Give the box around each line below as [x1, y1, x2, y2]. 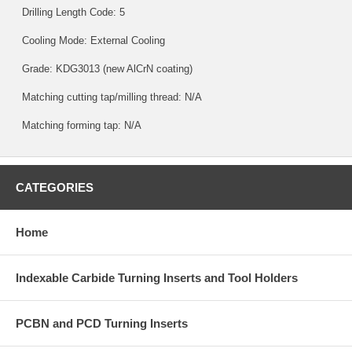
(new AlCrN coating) [100, 62, 192, 75]
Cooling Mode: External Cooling [16, 34, 165, 46]
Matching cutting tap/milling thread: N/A [16, 90, 202, 103]
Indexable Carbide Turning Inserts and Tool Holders [16, 270, 298, 284]
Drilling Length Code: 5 [16, 5, 125, 18]
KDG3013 [56, 62, 100, 75]
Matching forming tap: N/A [16, 119, 141, 131]
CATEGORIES [16, 180, 93, 194]
